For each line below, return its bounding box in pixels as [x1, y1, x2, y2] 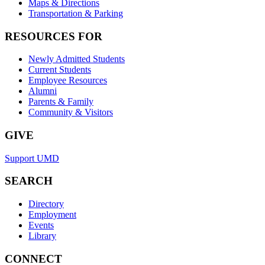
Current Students [28, 64, 91, 75]
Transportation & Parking [28, 8, 123, 18]
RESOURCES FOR [5, 30, 102, 43]
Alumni [28, 86, 57, 96]
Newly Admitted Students [28, 54, 125, 64]
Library [28, 231, 56, 241]
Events [28, 220, 54, 231]
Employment [28, 209, 76, 220]
